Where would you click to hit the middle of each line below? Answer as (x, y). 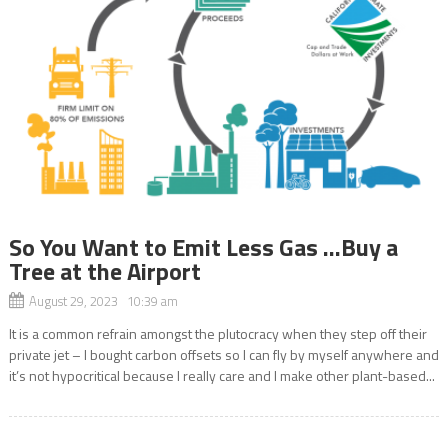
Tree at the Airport (104, 270)
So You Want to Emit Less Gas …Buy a (203, 246)
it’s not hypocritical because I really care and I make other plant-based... (221, 375)
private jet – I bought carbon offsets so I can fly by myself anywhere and (223, 354)
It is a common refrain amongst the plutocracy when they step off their (217, 333)
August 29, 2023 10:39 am (103, 300)
